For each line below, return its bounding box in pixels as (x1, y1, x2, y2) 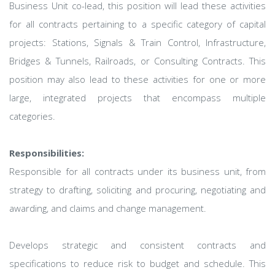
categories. (9, 110, 55, 122)
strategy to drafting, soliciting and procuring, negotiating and (9, 184, 266, 196)
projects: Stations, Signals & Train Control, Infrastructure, (9, 36, 266, 48)
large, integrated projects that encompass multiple (9, 91, 266, 104)
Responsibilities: (9, 147, 84, 159)
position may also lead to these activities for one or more (9, 73, 266, 85)
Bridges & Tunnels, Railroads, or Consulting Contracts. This (9, 55, 266, 67)
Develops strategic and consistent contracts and (9, 239, 266, 251)
